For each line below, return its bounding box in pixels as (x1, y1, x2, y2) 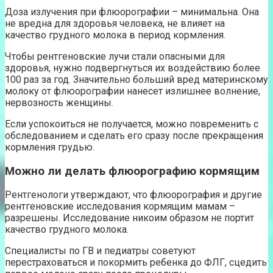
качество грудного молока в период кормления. (5, 29, 225, 41)
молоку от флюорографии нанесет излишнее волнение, (5, 85, 260, 97)
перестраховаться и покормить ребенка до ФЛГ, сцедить (5, 257, 267, 269)
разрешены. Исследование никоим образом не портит (5, 212, 254, 224)
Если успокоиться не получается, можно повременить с (5, 118, 258, 130)
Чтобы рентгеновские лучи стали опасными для (5, 50, 225, 62)
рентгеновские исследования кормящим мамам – (5, 200, 235, 213)
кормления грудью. (5, 141, 94, 153)
